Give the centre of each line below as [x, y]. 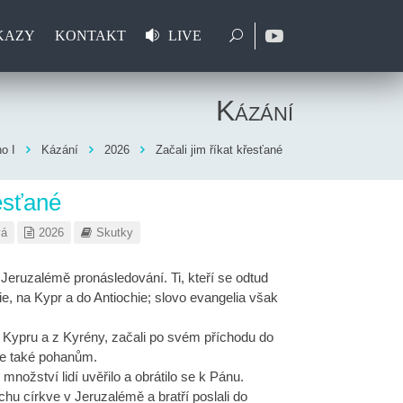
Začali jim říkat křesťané [219, 150]
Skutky [114, 233]
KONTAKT [90, 36]
